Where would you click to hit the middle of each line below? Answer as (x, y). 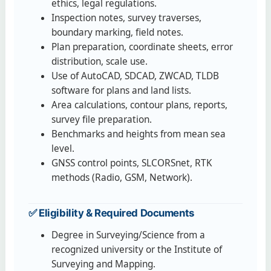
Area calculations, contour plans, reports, (140, 105)
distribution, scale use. (100, 61)
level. (63, 148)
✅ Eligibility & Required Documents (111, 213)
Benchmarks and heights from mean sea (139, 134)
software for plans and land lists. (122, 90)
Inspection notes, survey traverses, (127, 18)
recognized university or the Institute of (137, 250)
